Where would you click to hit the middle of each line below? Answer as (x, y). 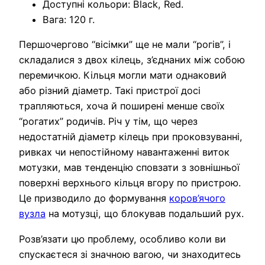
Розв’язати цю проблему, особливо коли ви (122, 239)
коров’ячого (197, 198)
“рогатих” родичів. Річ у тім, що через (108, 122)
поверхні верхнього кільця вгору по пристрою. (130, 183)
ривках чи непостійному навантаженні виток (124, 152)
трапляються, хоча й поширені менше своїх (122, 106)
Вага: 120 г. (69, 20)
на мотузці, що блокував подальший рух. (145, 214)
